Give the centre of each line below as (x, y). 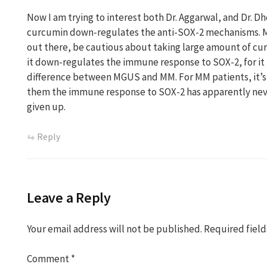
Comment (49, 259)
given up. (46, 106)
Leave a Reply (69, 198)
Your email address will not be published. (114, 229)
